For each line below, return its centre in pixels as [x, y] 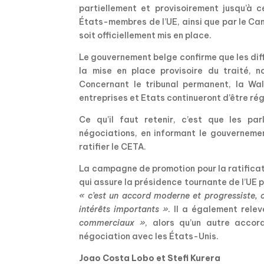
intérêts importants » [124, 209]
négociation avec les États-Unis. [149, 237]
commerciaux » [112, 223]
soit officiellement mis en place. [146, 36]
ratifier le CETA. [113, 147]
